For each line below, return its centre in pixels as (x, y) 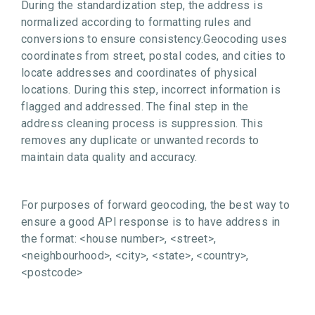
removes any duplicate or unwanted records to (140, 140)
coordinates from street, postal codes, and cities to (154, 56)
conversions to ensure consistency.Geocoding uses (154, 39)
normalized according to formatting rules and (136, 22)
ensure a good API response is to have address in (151, 222)
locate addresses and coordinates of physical (139, 73)
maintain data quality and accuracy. (109, 157)
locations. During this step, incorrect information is (151, 90)
